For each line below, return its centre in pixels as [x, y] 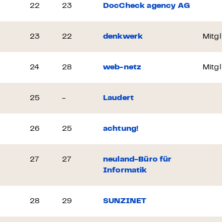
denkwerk [123, 37]
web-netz [122, 67]
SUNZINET [125, 201]
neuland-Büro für [138, 160]
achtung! [121, 129]
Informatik [125, 170]
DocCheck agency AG [146, 6]
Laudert [119, 98]
